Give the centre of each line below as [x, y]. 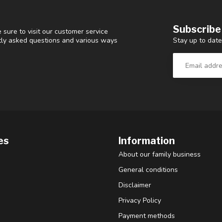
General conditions [148, 170]
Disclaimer [135, 185]
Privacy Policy [140, 201]
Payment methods [147, 216]
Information [147, 141]
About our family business [160, 155]
